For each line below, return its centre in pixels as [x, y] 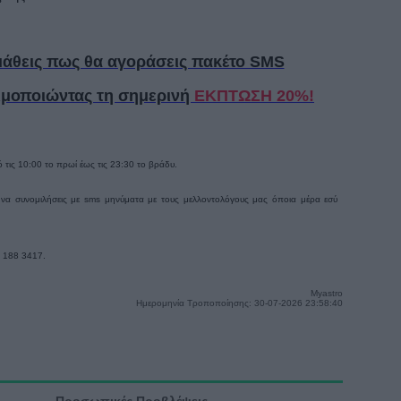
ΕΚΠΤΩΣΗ [235, 96]
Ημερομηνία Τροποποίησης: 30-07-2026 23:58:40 [239, 303]
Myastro [326, 293]
